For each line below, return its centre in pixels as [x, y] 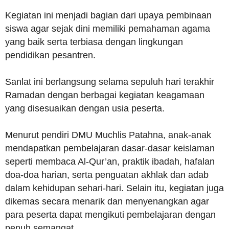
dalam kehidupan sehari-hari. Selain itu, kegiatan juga [114, 188]
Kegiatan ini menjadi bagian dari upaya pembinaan [108, 15]
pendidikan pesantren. [50, 55]
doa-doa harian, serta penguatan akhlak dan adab [107, 175]
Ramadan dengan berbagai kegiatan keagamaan [105, 95]
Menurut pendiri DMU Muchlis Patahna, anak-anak [108, 135]
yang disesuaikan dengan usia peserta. [85, 108]
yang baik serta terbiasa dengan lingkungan [94, 42]
